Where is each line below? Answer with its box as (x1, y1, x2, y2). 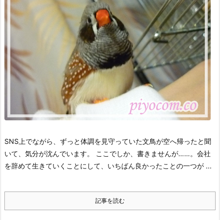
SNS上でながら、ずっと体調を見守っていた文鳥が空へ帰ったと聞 (4, 137, 211, 145)
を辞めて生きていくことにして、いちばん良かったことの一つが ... (4, 162, 212, 170)
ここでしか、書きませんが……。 (96, 149, 197, 158)
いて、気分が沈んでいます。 (4, 149, 94, 158)
